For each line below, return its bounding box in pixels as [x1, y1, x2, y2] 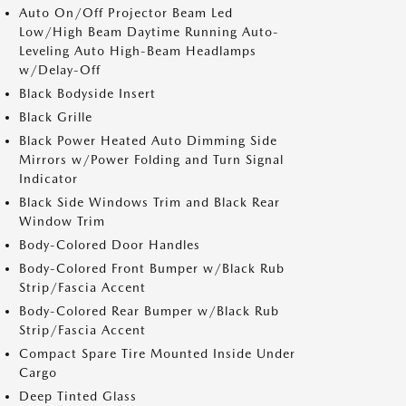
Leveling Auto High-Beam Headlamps [19, 43, 256, 58]
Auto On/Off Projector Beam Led [19, 5, 233, 20]
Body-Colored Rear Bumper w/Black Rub [19, 303, 279, 318]
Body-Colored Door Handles [19, 237, 200, 252]
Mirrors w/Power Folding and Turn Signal [19, 151, 284, 167]
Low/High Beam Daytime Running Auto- [19, 24, 279, 39]
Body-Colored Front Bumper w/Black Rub [19, 260, 285, 275]
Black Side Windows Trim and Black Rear [19, 194, 280, 209]
